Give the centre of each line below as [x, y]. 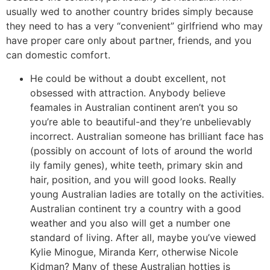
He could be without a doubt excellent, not [128, 78]
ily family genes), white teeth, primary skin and [137, 165]
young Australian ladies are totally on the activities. [147, 194]
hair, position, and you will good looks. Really [133, 179]
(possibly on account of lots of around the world [141, 150]
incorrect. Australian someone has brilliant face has [147, 136]
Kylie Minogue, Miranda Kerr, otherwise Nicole [134, 252]
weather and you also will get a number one [130, 223]
